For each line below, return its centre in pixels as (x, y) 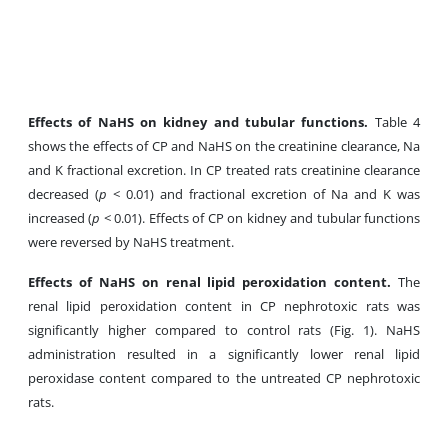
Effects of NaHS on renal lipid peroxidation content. (213, 282)
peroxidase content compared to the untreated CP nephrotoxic (224, 378)
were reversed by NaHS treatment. (131, 242)
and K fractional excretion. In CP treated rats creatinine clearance (224, 170)
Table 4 (397, 122)
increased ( (60, 218)
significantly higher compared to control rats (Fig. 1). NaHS (224, 330)
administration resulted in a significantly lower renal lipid (224, 354)
